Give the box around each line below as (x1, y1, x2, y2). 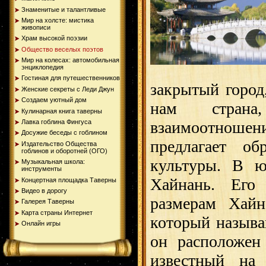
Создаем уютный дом (21, 96, 87, 104)
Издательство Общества (21, 140, 97, 147)
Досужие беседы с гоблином (21, 129, 107, 137)
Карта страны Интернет (21, 208, 93, 216)
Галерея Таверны (21, 198, 74, 205)
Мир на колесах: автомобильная (21, 56, 119, 64)
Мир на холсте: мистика (21, 16, 94, 24)
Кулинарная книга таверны (21, 107, 102, 115)
